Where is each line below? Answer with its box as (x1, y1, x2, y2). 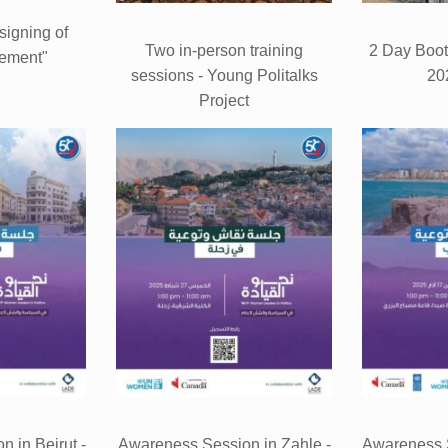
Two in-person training (145, 42, 303, 60)
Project (199, 92, 249, 110)
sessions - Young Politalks (130, 67, 318, 85)
